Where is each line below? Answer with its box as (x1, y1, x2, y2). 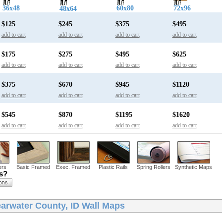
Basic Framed (16, 164, 50, 170)
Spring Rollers (136, 164, 170, 170)
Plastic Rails (99, 164, 128, 170)
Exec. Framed (56, 164, 90, 170)
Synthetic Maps (175, 164, 212, 170)
